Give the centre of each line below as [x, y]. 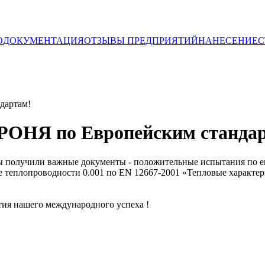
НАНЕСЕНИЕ [228, 40]
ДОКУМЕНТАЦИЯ [43, 40]
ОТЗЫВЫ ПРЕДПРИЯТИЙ [141, 40]
